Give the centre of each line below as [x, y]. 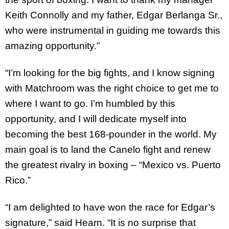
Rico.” [18, 180]
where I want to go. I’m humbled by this [90, 104]
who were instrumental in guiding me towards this [113, 31]
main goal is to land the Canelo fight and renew [108, 150]
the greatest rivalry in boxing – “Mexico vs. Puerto [113, 165]
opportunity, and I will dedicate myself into [96, 119]
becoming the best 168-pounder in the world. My [111, 134]
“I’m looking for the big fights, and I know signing [110, 73]
